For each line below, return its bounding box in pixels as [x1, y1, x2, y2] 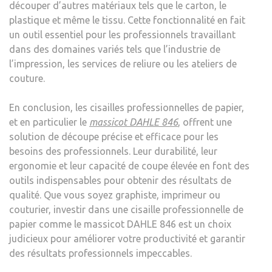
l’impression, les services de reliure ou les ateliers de [9, 58, 237, 69]
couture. [9, 72, 45, 84]
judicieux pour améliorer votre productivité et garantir [9, 233, 245, 244]
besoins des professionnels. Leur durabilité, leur [9, 145, 217, 157]
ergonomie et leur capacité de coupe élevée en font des [9, 160, 250, 171]
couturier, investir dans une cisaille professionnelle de [9, 203, 243, 215]
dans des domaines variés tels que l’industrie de [9, 43, 220, 55]
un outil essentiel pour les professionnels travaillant [9, 29, 236, 40]
